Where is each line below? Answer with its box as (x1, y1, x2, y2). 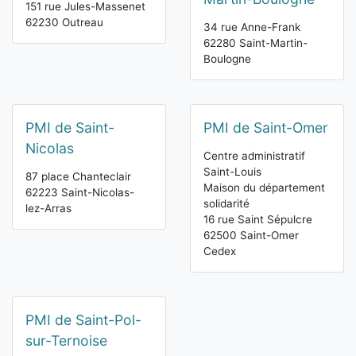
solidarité (203, 197, 250, 211)
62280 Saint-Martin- (203, 37, 308, 50)
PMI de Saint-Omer (203, 119, 328, 137)
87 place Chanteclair (25, 170, 131, 184)
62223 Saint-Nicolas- (25, 186, 134, 199)
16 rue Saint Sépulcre (203, 213, 312, 226)
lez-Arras (25, 202, 72, 215)
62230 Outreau (25, 16, 103, 29)
